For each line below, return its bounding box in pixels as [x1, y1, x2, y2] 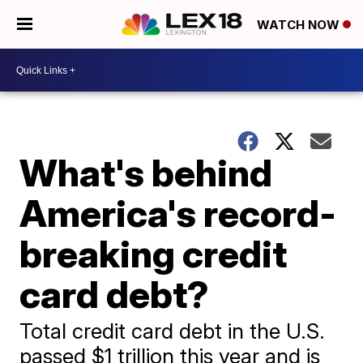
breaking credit [19, 231, 288, 276]
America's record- [19, 190, 337, 236]
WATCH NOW [257, 17, 343, 33]
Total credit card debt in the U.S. [19, 318, 326, 344]
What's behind [19, 150, 273, 195]
